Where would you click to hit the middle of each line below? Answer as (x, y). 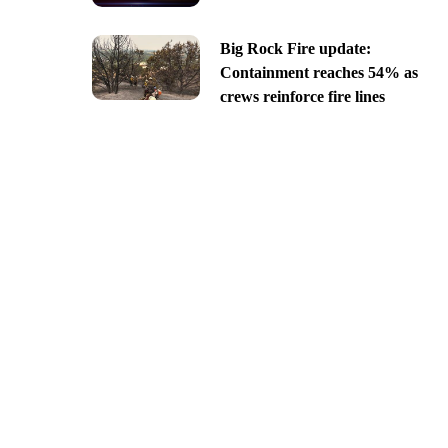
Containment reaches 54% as (318, 72)
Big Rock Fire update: (295, 48)
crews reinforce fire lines (302, 96)
